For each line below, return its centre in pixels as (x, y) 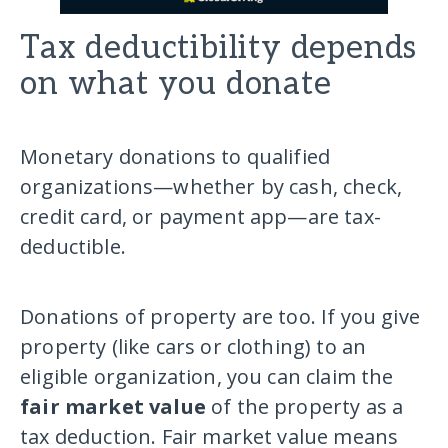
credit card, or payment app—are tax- (200, 217)
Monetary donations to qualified (175, 157)
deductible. (73, 247)
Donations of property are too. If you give (220, 317)
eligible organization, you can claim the (207, 377)
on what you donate (176, 84)
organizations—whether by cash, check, (211, 187)
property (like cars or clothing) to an (193, 347)
